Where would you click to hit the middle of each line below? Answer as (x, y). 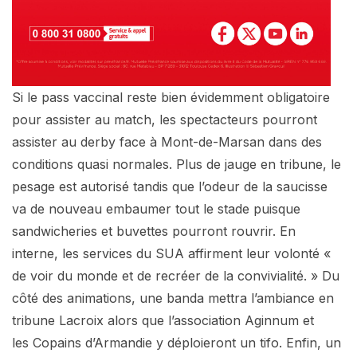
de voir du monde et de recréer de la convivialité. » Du (176, 275)
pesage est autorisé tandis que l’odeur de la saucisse (170, 186)
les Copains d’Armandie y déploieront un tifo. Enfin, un (177, 342)
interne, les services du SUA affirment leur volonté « (171, 253)
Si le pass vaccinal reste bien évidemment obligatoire (171, 97)
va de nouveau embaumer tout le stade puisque (156, 208)
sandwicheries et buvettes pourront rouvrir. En (154, 231)
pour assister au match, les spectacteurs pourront (165, 119)
